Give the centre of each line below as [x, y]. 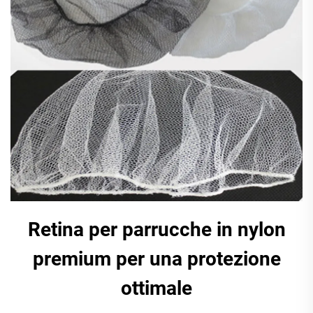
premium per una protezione [156, 259]
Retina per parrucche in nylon [156, 230]
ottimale [156, 288]
